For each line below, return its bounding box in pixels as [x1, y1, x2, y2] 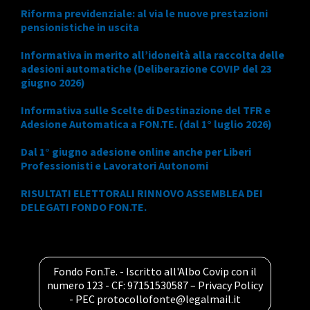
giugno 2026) [21, 75, 85, 89]
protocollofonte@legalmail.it [97, 291, 241, 306]
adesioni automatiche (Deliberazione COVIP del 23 [21, 61, 271, 75]
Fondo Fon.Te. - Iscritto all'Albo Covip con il [53, 264, 257, 278]
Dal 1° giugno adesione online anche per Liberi [21, 144, 251, 158]
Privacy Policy [198, 277, 263, 292]
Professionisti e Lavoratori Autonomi [21, 158, 208, 172]
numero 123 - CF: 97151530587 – [47, 277, 198, 292]
